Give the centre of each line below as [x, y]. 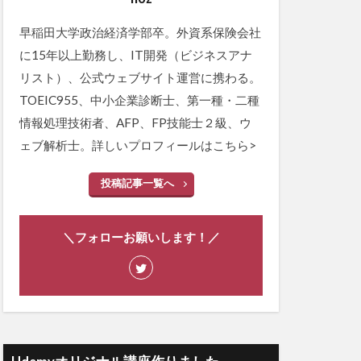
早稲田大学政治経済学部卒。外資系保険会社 [140, 33]
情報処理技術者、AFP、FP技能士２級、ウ [135, 123]
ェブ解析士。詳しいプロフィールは [116, 145]
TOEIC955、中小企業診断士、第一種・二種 [139, 100]
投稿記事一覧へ [137, 183]
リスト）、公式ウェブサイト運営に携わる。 [140, 78]
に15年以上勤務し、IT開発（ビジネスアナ [136, 55]
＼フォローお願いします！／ [141, 237]
